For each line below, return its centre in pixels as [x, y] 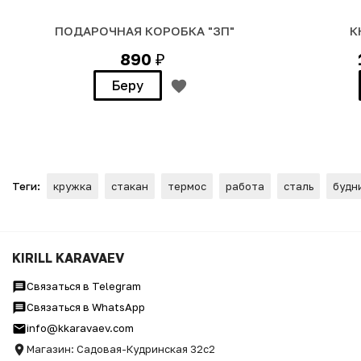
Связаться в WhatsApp [86, 307]
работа [245, 186]
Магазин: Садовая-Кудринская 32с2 [121, 349]
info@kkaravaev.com [80, 328]
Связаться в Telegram [84, 286]
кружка [73, 186]
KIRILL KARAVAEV [68, 258]
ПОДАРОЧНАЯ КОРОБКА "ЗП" [145, 31]
